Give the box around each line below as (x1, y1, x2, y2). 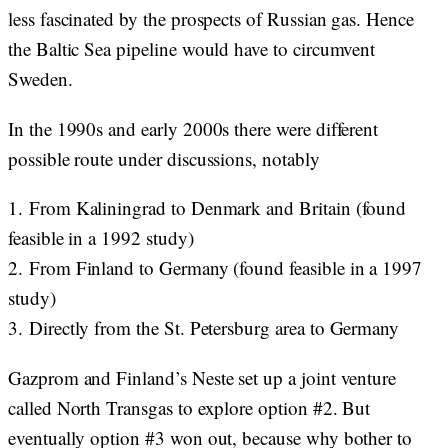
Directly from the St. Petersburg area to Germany (28, 315, 400, 340)
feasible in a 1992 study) (8, 225, 194, 250)
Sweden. (8, 66, 79, 91)
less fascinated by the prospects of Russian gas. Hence (8, 6, 414, 31)
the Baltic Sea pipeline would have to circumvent (8, 36, 376, 61)
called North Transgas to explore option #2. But (8, 395, 371, 420)
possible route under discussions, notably (8, 146, 320, 171)
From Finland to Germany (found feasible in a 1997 (28, 255, 423, 280)
